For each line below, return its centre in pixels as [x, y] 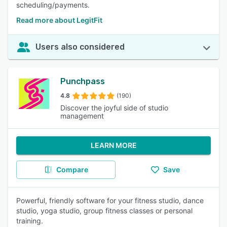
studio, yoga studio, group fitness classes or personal [104, 211]
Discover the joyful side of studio [114, 108]
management [82, 116]
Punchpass [82, 81]
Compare [72, 169]
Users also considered [80, 47]
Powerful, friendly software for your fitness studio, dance [110, 200]
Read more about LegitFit [59, 20]
